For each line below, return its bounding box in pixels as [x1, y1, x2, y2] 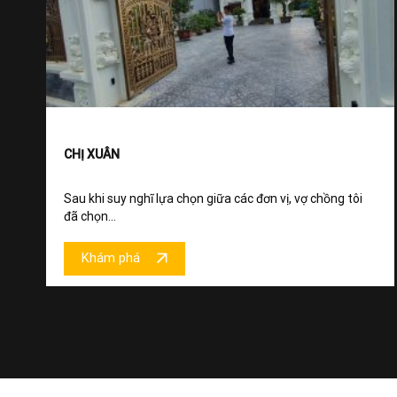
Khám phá [82, 251, 140, 267]
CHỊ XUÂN [64, 146, 120, 161]
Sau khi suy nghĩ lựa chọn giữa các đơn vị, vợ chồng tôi [64, 191, 362, 206]
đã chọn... [64, 208, 116, 223]
